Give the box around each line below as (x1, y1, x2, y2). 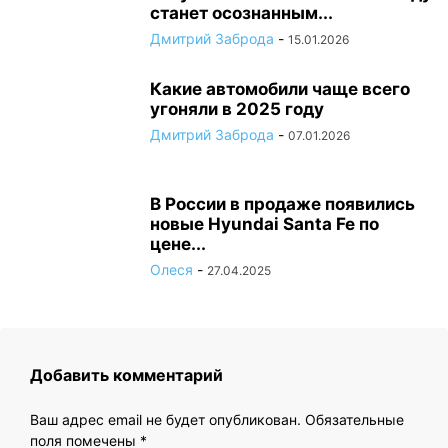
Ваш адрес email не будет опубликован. (30, 411, 301, 429)
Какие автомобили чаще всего (150, 79, 410, 100)
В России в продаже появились (150, 194, 415, 215)
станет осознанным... (150, 3, 333, 24)
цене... (150, 234, 206, 255)
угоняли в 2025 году (150, 99, 324, 120)
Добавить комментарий (30, 365, 223, 386)
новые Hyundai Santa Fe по (150, 214, 379, 235)
